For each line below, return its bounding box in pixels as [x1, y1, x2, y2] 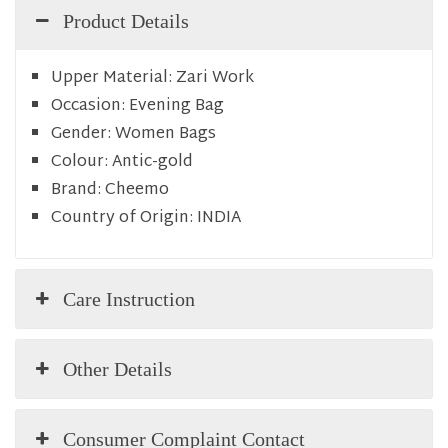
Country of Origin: [51, 203, 193, 233]
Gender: [51, 119, 111, 149]
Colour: [51, 147, 108, 177]
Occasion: [51, 91, 125, 121]
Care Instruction [63, 287, 196, 310]
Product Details [63, 9, 190, 32]
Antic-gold [112, 147, 193, 177]
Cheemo [105, 175, 169, 205]
